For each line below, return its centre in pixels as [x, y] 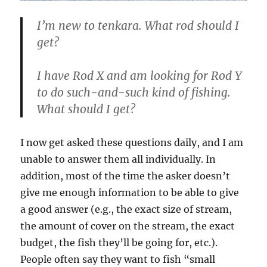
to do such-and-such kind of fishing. [134, 93]
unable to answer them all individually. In [118, 159]
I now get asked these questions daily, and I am [132, 143]
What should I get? [86, 109]
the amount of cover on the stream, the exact [128, 226]
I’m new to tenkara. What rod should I [138, 26]
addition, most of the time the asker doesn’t [125, 176]
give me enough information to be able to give [130, 193]
